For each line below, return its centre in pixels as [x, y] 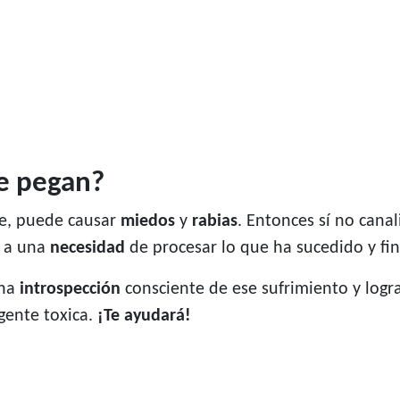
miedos [150, 222]
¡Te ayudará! [144, 317]
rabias [212, 222]
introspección [70, 290]
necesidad [87, 249]
